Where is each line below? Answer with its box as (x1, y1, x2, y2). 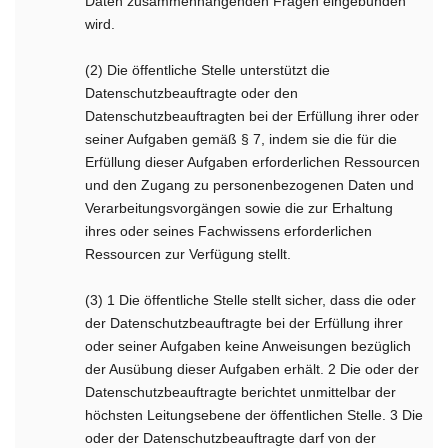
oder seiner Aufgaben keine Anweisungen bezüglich (85, 338, 412, 354)
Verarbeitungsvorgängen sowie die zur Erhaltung (85, 200, 394, 216)
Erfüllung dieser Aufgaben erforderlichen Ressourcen (85, 154, 421, 170)
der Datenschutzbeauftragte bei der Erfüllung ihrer (85, 315, 404, 331)
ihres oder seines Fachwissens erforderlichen (85, 223, 373, 239)
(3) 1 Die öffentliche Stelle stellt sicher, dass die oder (85, 292, 417, 308)
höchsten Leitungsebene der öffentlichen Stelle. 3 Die (85, 407, 424, 423)
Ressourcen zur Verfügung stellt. (85, 246, 292, 262)
